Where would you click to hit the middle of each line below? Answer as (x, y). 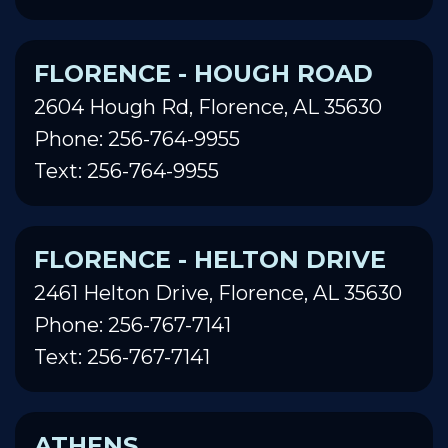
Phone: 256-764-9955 (137, 138)
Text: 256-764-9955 (126, 170)
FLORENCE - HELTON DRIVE (210, 259)
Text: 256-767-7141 (122, 356)
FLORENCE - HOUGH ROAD (203, 73)
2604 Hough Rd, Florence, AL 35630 (208, 106)
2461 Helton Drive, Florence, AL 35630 (218, 292)
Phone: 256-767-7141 (132, 324)
